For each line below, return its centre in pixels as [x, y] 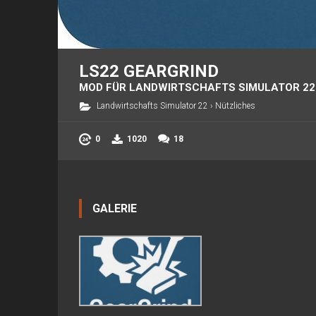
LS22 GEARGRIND [149, 71]
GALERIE [115, 208]
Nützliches [235, 106]
